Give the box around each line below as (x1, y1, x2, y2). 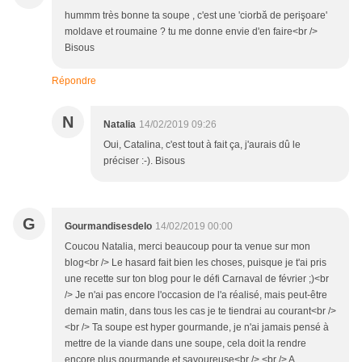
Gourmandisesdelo (65, 221, 152, 233)
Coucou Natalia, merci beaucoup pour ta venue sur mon (65, 241, 310, 253)
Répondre (52, 75, 96, 87)
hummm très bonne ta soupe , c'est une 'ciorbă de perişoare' (65, 10, 327, 22)
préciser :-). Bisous (103, 155, 185, 167)
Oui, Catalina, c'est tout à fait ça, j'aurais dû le (103, 139, 301, 151)
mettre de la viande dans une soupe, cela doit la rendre (65, 338, 306, 350)
